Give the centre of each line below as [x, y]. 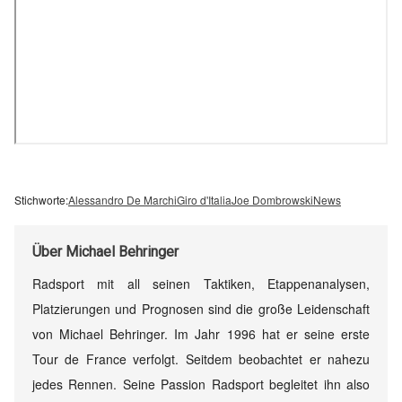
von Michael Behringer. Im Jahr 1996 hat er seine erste [201, 333]
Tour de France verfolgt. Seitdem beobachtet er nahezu [201, 358]
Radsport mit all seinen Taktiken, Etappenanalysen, [201, 283]
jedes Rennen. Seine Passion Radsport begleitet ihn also [201, 384]
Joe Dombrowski [272, 199]
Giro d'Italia [204, 199]
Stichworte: [41, 199]
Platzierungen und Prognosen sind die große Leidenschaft [201, 308]
